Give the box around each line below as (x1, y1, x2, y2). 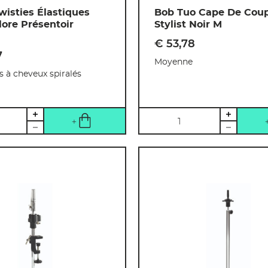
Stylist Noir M (154, 19, 222, 29)
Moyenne (154, 57, 193, 66)
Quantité (139, 110, 182, 120)
